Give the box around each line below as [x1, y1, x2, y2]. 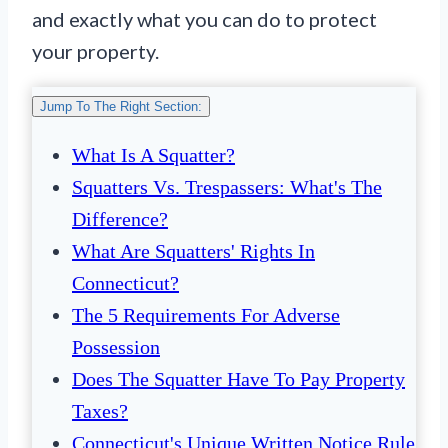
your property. [32, 39, 159, 64]
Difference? [72, 208, 168, 231]
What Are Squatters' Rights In [72, 240, 315, 263]
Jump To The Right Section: [40, 99, 202, 115]
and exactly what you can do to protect [32, 7, 377, 32]
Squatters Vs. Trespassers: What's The [72, 176, 382, 199]
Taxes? [72, 400, 128, 423]
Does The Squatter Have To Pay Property [72, 368, 405, 391]
